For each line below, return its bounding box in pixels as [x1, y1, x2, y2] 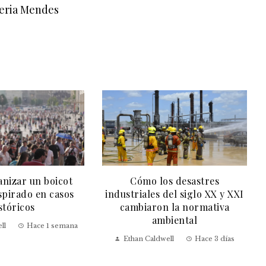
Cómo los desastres [130, 175, 219, 188]
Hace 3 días [195, 235, 235, 243]
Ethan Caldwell [123, 235, 174, 243]
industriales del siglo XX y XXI [105, 188, 244, 201]
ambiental [151, 214, 198, 227]
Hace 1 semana [26, 221, 78, 230]
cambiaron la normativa [119, 201, 230, 214]
